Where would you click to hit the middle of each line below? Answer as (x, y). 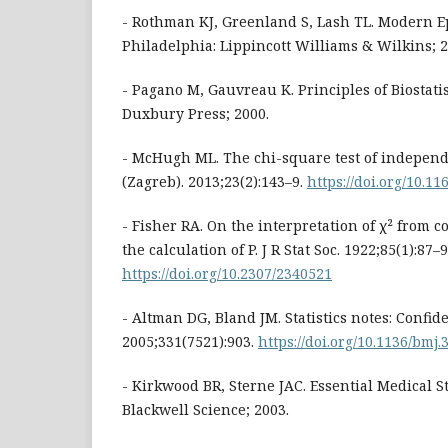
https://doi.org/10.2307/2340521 (227, 274)
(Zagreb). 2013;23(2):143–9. (214, 182)
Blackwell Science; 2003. (205, 410)
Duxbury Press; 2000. (195, 114)
